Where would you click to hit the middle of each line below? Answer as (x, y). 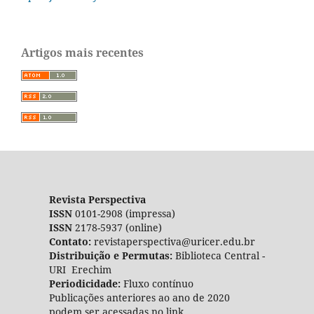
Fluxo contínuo (158, 284)
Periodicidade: (86, 284)
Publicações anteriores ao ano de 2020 (139, 298)
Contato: (70, 242)
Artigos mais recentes (82, 53)
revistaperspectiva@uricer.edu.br (173, 242)
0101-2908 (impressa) (123, 214)
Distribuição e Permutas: (112, 256)
